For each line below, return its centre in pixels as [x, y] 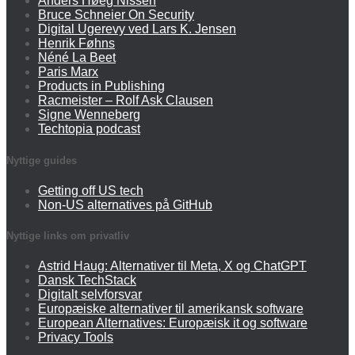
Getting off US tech [91, 190]
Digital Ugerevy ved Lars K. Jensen [137, 29]
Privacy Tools [76, 338]
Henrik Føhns [76, 44]
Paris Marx [68, 72]
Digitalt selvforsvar [90, 295]
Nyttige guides [42, 160]
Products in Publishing [101, 86]
